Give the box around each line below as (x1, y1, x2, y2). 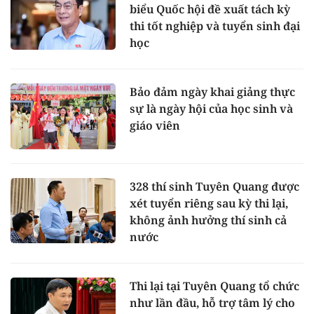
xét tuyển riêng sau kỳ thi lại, (130, 195, 288, 211)
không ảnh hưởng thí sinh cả (130, 212, 287, 228)
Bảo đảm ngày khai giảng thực (130, 83, 295, 100)
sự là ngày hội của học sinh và (130, 100, 293, 116)
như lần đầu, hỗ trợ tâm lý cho (130, 294, 295, 310)
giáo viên (130, 117, 180, 133)
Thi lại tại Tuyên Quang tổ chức (130, 278, 299, 294)
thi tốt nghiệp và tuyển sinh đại (130, 18, 300, 34)
